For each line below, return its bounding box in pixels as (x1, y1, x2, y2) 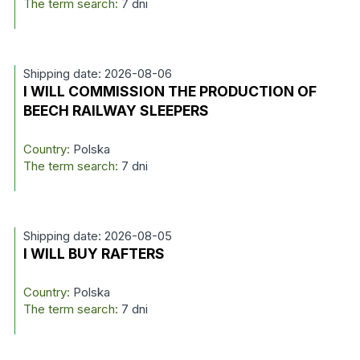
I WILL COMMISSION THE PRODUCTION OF (22, 83, 317, 100)
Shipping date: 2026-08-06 (22, 66, 172, 81)
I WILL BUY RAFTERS (22, 245, 165, 262)
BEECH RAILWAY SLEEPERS (22, 102, 209, 119)
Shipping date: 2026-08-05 (22, 228, 172, 243)
